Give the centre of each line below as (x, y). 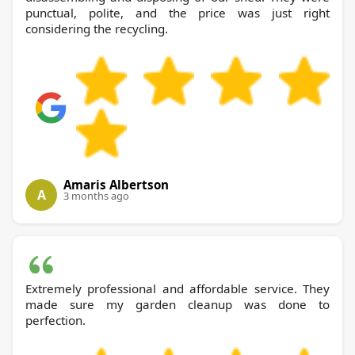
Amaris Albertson (116, 185)
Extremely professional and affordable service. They (177, 289)
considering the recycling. (97, 29)
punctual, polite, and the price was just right (177, 13)
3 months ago (96, 196)
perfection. (55, 321)
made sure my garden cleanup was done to (177, 305)
